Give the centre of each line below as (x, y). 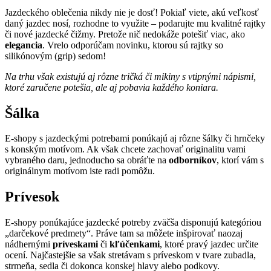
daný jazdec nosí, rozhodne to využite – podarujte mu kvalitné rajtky (135, 23)
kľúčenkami (135, 244)
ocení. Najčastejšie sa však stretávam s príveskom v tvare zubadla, (130, 255)
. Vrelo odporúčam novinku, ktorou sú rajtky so (133, 45)
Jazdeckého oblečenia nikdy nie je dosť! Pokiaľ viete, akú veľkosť (132, 12)
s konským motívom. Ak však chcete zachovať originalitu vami (125, 149)
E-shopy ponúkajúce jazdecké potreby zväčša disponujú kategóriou (133, 223)
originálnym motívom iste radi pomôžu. (80, 171)
